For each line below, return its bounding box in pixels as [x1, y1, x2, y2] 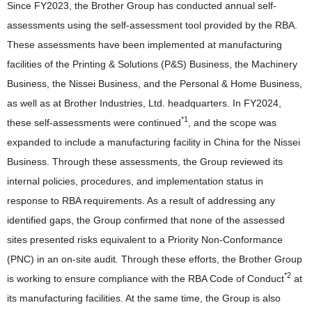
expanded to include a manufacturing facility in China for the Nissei [7, 136, 300, 148]
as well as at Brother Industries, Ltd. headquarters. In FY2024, [7, 97, 281, 109]
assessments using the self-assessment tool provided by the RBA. [7, 19, 297, 31]
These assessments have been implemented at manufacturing [7, 38, 282, 50]
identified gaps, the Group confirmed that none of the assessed [7, 214, 285, 226]
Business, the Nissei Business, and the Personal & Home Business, [7, 77, 302, 89]
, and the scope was [188, 116, 276, 128]
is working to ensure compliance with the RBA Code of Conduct [7, 272, 284, 284]
